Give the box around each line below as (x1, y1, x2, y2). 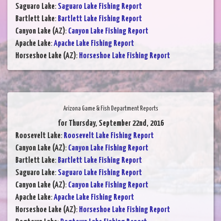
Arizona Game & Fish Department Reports (63, 106, 158, 112)
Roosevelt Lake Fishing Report (64, 132, 154, 141)
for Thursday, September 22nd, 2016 (57, 119, 164, 128)
